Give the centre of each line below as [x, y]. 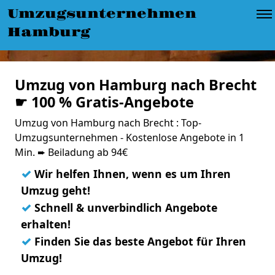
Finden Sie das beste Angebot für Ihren [139, 241]
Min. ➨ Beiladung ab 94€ [71, 152]
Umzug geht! [56, 190]
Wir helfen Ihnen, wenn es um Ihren [131, 174]
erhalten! [46, 224]
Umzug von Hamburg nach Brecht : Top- [108, 123]
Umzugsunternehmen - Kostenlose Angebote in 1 [130, 137]
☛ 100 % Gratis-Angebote [104, 102]
